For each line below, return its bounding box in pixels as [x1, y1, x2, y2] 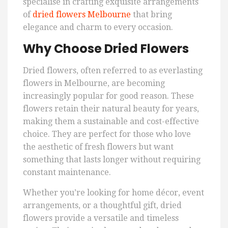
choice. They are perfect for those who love [23, 129, 191, 139]
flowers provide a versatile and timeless [23, 213, 179, 223]
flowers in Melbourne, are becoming [23, 78, 165, 89]
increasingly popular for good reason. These [23, 91, 194, 101]
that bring [131, 10, 172, 20]
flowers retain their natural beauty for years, [23, 104, 199, 114]
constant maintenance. [23, 167, 111, 178]
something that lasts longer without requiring [23, 155, 201, 165]
